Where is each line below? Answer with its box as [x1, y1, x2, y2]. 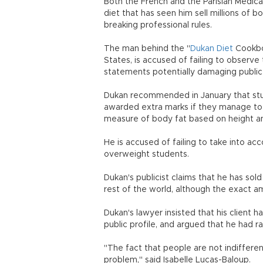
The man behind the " [104, 45, 190, 53]
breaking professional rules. [104, 21, 212, 29]
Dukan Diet [190, 45, 233, 53]
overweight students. [104, 150, 189, 159]
